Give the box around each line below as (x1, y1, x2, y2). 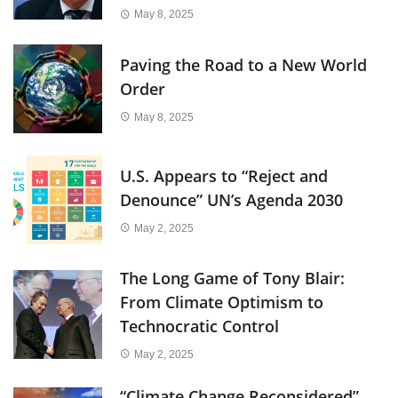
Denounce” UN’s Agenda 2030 (120, 189, 343, 211)
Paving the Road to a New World (120, 54, 367, 76)
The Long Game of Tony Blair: (120, 267, 345, 290)
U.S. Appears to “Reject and (120, 165, 328, 187)
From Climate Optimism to (120, 291, 323, 314)
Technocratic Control (120, 315, 279, 338)
